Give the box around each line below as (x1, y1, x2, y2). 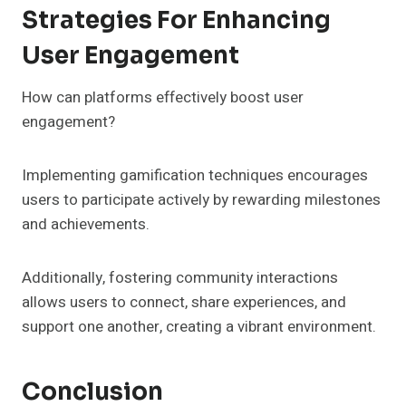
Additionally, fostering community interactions (22, 266, 338, 290)
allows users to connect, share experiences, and (22, 291, 346, 314)
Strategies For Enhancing (22, 5, 331, 36)
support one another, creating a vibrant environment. (22, 315, 376, 339)
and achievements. (22, 213, 150, 237)
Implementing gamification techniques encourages (22, 164, 368, 188)
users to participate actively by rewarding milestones (22, 188, 381, 212)
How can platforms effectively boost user (22, 86, 304, 110)
